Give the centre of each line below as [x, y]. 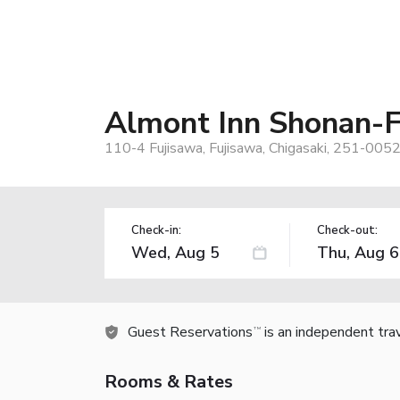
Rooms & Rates [169, 381]
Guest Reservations [190, 332]
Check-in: [156, 230]
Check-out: [347, 230]
